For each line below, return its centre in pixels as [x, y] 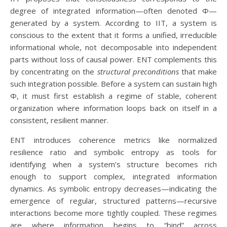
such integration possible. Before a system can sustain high [113, 84]
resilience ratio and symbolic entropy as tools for [113, 152]
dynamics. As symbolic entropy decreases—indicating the [113, 188]
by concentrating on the [54, 71]
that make [198, 71]
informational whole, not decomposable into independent [113, 47]
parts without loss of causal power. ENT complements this [113, 59]
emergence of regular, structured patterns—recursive [113, 201]
